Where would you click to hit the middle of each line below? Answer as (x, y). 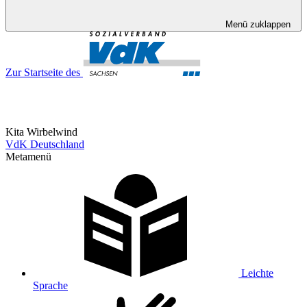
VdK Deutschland (45, 144)
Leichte (257, 273)
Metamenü (28, 157)
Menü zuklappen (258, 24)
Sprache (50, 285)
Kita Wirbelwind (41, 132)
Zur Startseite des (43, 72)
